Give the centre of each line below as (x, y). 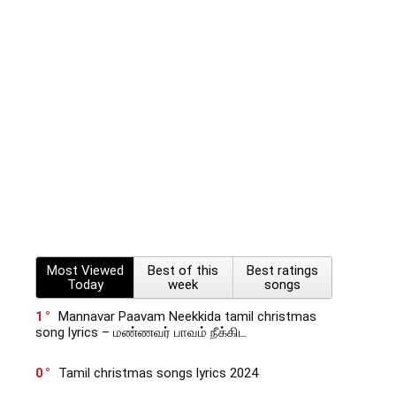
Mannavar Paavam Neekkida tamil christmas (187, 316)
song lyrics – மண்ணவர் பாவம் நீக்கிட (141, 332)
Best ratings (282, 270)
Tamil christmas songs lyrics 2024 (158, 373)
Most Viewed (85, 270)
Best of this (183, 270)
